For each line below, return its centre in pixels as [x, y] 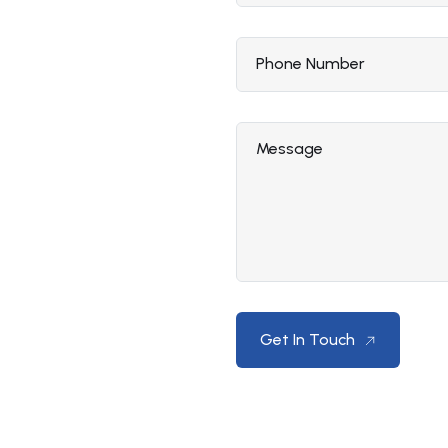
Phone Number [310, 63]
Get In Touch [309, 339]
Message [289, 148]
